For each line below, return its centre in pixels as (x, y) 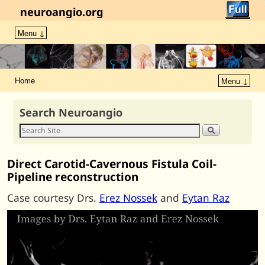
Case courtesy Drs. (53, 198)
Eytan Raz (206, 198)
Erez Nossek (128, 198)
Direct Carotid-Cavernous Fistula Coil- (112, 164)
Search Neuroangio (71, 112)
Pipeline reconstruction (73, 177)
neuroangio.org (62, 12)
